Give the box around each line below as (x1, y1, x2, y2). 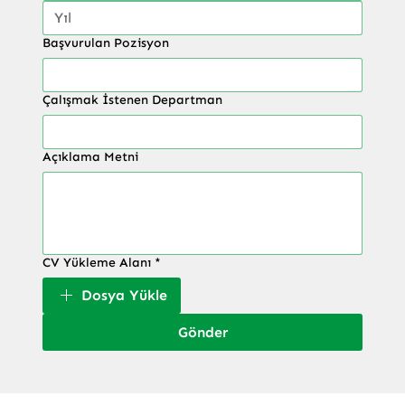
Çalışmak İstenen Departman (42, 92, 222, 108)
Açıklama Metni (42, 149, 138, 165)
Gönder (177, 324, 228, 342)
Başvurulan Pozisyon (42, 35, 169, 52)
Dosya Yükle (80, 287, 167, 305)
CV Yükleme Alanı (42, 255, 151, 271)
